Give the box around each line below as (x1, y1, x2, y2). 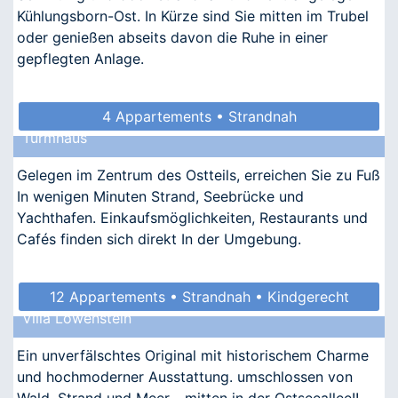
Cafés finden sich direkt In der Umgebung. (17, 229, 301, 248)
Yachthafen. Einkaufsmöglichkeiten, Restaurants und (17, 208, 368, 227)
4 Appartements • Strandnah (101, 107, 297, 125)
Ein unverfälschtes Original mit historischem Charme (17, 346, 369, 364)
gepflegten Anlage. (17, 49, 144, 68)
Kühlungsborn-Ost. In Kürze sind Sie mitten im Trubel (17, 6, 369, 25)
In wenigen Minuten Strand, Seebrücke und (17, 187, 304, 205)
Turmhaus (22, 128, 87, 147)
